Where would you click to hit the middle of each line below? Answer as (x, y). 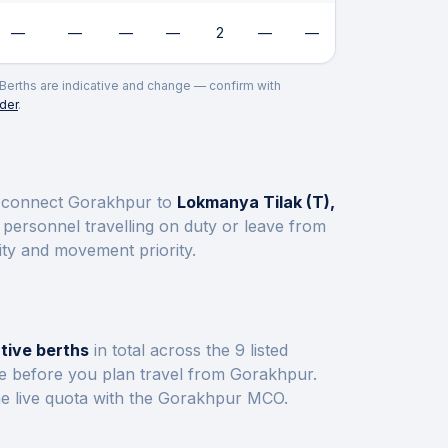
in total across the (162, 350)
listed (269, 350)
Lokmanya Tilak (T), (256, 202)
